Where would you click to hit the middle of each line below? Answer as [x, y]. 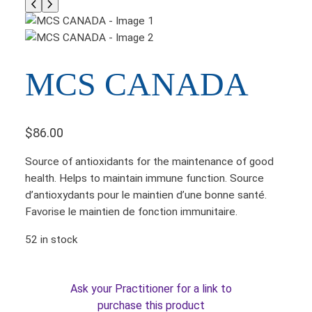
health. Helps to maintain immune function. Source [145, 179]
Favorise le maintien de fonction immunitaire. [131, 212]
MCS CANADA [137, 84]
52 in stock [51, 239]
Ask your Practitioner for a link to [151, 289]
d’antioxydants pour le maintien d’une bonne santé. [146, 195]
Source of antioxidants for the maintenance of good [149, 162]
